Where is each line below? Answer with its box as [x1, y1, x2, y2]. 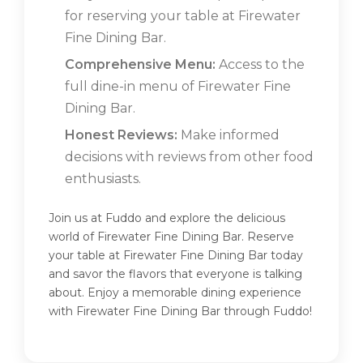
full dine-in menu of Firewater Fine [65, 79, 291, 95]
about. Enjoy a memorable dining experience [49, 285, 301, 301]
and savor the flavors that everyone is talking [49, 267, 302, 282]
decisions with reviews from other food [65, 149, 314, 165]
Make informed [177, 127, 280, 143]
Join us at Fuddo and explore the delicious [49, 211, 285, 226]
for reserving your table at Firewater [65, 8, 301, 24]
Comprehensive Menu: [65, 57, 216, 73]
